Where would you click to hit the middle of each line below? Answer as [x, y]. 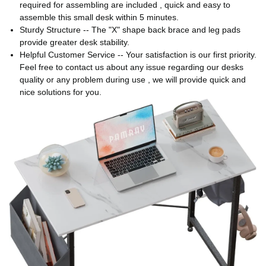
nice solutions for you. [60, 92]
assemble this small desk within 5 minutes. [99, 17]
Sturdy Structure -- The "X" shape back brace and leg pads [130, 29]
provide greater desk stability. [74, 42]
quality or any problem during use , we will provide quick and [132, 79]
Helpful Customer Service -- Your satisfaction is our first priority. [138, 54]
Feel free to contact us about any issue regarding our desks [131, 67]
